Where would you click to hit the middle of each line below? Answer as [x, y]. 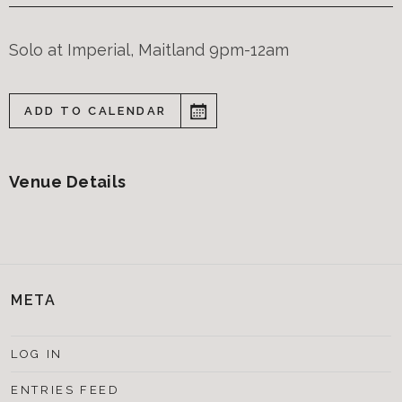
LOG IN [37, 354]
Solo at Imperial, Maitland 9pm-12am [149, 50]
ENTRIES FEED [66, 390]
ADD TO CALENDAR [96, 111]
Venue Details [68, 182]
